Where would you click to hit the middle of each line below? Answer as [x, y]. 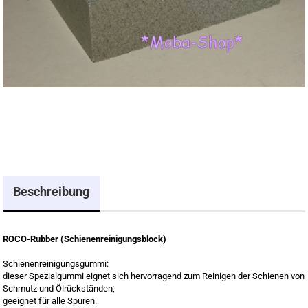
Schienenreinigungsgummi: [56, 264]
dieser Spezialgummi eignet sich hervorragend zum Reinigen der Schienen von [154, 276]
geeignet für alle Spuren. [50, 301]
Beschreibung [51, 191]
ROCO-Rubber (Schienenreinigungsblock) [85, 239]
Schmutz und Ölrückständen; [59, 288]
